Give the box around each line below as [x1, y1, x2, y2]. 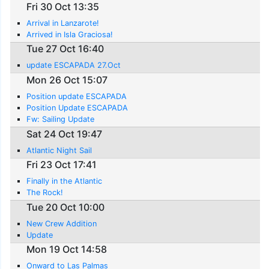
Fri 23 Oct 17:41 [26, 159, 97, 171]
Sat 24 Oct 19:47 [26, 127, 103, 140]
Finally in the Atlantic [26, 177, 103, 186]
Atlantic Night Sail [26, 145, 92, 155]
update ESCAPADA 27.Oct [26, 61, 121, 70]
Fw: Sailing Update [26, 115, 95, 124]
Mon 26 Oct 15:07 [26, 74, 108, 86]
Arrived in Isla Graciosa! [26, 29, 113, 39]
